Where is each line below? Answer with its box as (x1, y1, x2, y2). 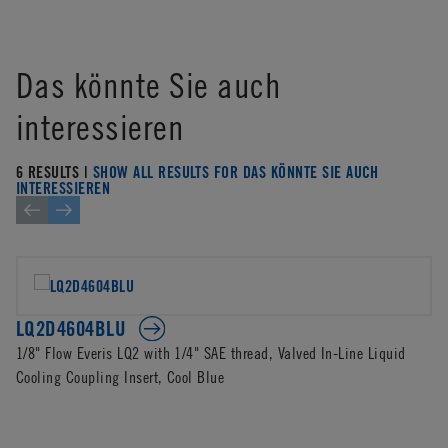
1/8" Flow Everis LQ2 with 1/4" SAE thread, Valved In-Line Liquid (16, 343, 406, 363)
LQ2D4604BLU (16, 315, 127, 341)
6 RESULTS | (16, 161, 93, 182)
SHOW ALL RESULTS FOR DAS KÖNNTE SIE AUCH (92, 161, 379, 182)
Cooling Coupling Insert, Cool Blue (16, 367, 225, 387)
